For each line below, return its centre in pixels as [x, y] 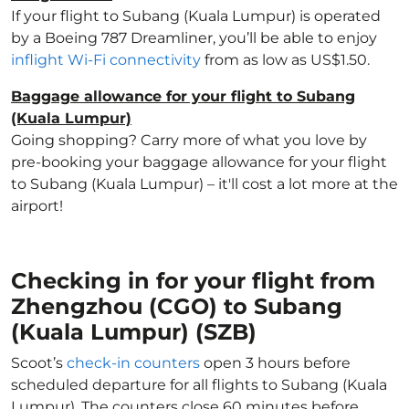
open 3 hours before [275, 363]
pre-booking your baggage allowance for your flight [199, 162]
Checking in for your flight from [193, 281]
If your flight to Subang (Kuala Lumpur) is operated [196, 16]
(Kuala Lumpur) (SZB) [134, 332]
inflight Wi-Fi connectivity [106, 60]
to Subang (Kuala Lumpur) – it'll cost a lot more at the [204, 184]
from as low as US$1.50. [285, 60]
